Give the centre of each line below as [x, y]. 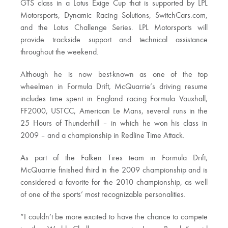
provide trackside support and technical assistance [114, 40]
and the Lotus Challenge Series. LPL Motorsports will [114, 28]
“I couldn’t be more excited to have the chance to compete [114, 217]
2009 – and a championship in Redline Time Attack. [103, 136]
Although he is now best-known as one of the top [114, 75]
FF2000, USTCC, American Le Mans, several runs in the [114, 111]
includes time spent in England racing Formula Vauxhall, [114, 99]
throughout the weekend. [60, 52]
